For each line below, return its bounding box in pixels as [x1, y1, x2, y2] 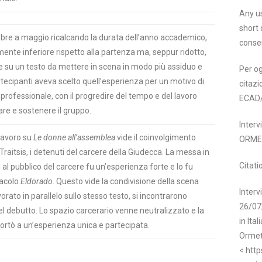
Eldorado [20, 176, 53, 186]
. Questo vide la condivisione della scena [53, 176, 199, 186]
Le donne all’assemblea [33, 132, 115, 142]
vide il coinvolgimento [115, 132, 196, 142]
